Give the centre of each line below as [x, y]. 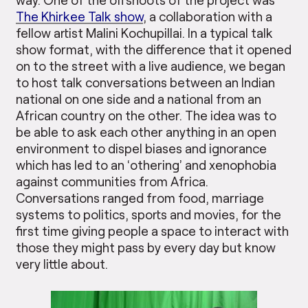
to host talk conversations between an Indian [146, 82]
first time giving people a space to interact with [153, 231]
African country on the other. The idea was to [146, 115]
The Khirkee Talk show [80, 16]
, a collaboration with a [208, 16]
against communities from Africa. [112, 181]
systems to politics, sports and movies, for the [149, 214]
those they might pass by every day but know [146, 247]
